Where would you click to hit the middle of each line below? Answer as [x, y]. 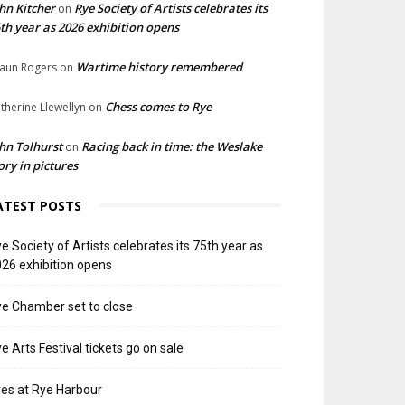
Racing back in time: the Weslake [172, 146]
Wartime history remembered [159, 66]
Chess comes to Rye [158, 106]
